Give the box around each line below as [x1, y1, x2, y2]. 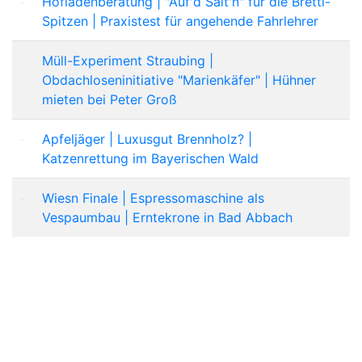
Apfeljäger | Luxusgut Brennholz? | [42, 130, 252, 147]
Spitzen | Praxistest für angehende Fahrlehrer [42, 12, 318, 29]
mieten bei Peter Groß [42, 90, 177, 107]
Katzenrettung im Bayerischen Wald [42, 149, 259, 166]
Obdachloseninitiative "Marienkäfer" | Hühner [42, 71, 316, 88]
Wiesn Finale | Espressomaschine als [42, 189, 264, 206]
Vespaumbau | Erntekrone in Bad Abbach [42, 208, 293, 225]
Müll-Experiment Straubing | [42, 52, 213, 69]
